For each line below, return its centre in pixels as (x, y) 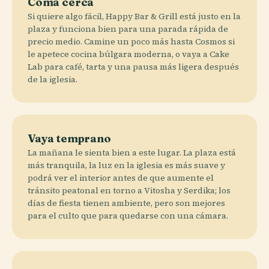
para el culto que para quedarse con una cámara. (128, 215)
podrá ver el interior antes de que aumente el (121, 177)
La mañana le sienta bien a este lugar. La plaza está (132, 152)
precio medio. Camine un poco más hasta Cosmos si (131, 41)
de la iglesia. (53, 79)
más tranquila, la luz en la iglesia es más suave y (126, 165)
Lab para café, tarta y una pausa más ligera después (133, 66)
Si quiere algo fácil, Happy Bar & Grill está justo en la (134, 16)
